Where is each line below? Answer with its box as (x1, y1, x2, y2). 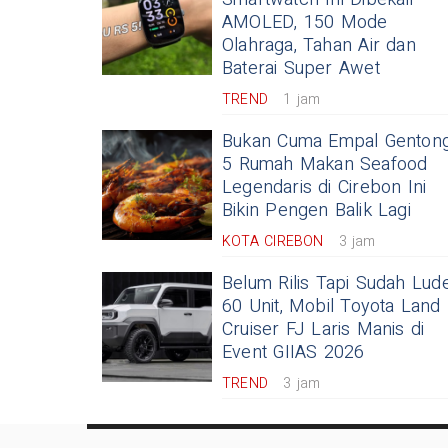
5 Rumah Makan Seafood (222, 151, 428, 179)
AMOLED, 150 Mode (222, 9, 388, 37)
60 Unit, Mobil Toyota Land (222, 293, 441, 321)
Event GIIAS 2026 (222, 339, 365, 367)
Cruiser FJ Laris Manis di (222, 316, 425, 344)
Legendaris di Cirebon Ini (222, 174, 427, 202)
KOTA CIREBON (222, 231, 324, 253)
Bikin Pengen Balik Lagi (222, 197, 411, 225)
